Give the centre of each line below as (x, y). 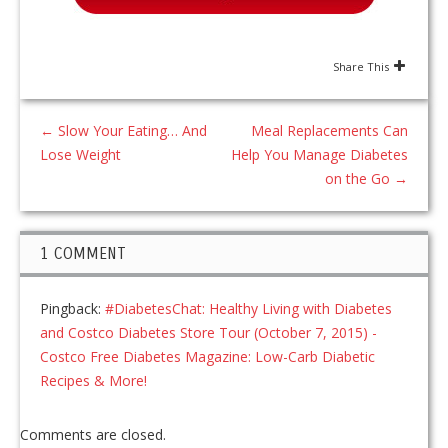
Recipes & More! (93, 380)
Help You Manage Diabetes (319, 154)
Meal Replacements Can (329, 130)
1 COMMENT (83, 253)
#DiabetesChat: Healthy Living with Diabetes (248, 308)
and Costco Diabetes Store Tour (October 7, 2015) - (208, 332)
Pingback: (72, 308)
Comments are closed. (93, 434)
